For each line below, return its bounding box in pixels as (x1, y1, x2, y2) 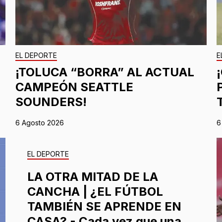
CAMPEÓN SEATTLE (15, 80, 133, 95)
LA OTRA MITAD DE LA (27, 169, 158, 184)
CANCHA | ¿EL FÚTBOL (27, 184, 163, 199)
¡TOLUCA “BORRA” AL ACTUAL (15, 65, 194, 80)
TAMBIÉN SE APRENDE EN (27, 199, 181, 214)
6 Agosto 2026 (15, 118, 64, 127)
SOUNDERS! (15, 95, 87, 110)
